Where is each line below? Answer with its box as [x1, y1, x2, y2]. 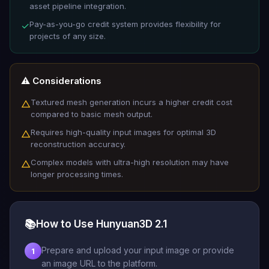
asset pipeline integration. [29, 1, 126, 11]
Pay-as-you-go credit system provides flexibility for [29, 19, 221, 29]
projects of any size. [29, 31, 106, 41]
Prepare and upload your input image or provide [41, 245, 234, 255]
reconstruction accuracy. [31, 139, 125, 149]
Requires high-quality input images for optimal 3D [31, 127, 216, 137]
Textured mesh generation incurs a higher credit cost [31, 97, 232, 107]
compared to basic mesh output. [31, 109, 153, 119]
